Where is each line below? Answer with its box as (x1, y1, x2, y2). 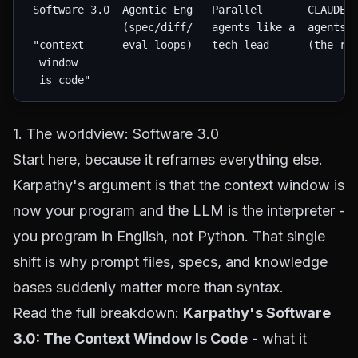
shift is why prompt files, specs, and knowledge (13, 253, 328, 270)
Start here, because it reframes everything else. (13, 151, 323, 168)
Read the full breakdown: (13, 304, 183, 321)
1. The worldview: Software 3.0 (13, 125, 219, 142)
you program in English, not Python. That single (13, 228, 325, 245)
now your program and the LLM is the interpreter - (13, 202, 345, 219)
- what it (248, 330, 307, 347)
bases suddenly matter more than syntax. (13, 279, 284, 296)
